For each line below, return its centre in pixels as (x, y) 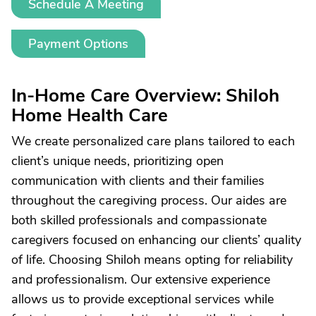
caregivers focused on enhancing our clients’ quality (156, 240)
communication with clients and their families (138, 181)
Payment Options (78, 44)
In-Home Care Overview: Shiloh (145, 96)
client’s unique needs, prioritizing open (117, 161)
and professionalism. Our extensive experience (141, 279)
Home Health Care (90, 115)
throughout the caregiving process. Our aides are (149, 200)
